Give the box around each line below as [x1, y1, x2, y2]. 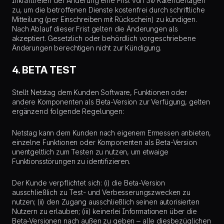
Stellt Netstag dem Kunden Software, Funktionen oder [12, 88, 187, 96]
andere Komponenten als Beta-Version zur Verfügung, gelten [12, 97, 210, 106]
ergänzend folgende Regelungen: [12, 107, 124, 115]
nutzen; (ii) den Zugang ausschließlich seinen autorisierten [12, 197, 199, 206]
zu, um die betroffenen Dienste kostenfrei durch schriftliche [12, 5, 205, 14]
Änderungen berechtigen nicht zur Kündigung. [12, 43, 161, 52]
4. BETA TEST [12, 64, 76, 76]
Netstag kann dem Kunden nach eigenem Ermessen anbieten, [12, 128, 211, 137]
